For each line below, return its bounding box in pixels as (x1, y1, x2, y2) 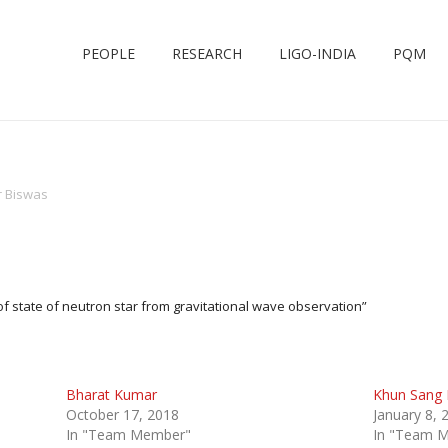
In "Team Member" (65, 425, 191, 444)
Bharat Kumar (65, 385, 157, 404)
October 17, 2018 (65, 405, 179, 424)
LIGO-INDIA (279, 44, 356, 63)
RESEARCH (172, 44, 242, 63)
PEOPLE (82, 44, 135, 63)
